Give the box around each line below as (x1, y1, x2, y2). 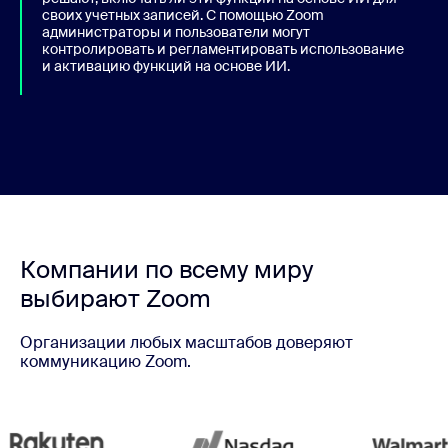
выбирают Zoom (20, 282, 211, 314)
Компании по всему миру (20, 253, 313, 285)
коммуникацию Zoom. (20, 350, 191, 372)
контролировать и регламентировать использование (42, 39, 404, 58)
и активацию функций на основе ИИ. (42, 56, 290, 75)
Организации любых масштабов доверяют (20, 331, 353, 353)
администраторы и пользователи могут (42, 22, 310, 41)
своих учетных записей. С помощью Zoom (42, 5, 324, 24)
